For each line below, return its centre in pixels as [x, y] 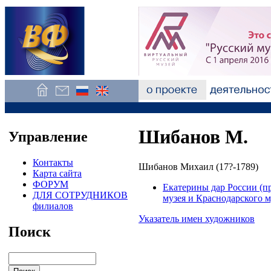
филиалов [53, 206]
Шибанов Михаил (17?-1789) [198, 166]
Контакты [53, 162]
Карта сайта [57, 173]
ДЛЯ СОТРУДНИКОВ [80, 195]
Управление [48, 136]
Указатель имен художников [197, 218]
